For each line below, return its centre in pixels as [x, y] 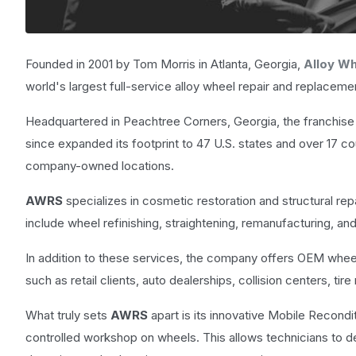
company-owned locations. [100, 166]
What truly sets [68, 315]
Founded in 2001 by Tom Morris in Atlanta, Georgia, [164, 64]
